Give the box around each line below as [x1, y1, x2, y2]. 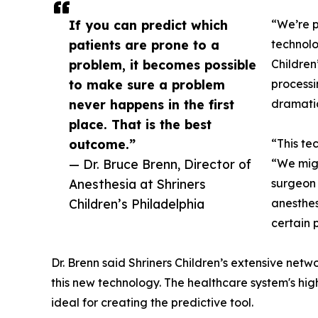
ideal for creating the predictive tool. [51, 295, 253, 309]
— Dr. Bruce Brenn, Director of [69, 155, 251, 172]
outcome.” [69, 136, 136, 152]
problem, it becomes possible [69, 56, 256, 72]
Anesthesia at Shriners [69, 175, 206, 192]
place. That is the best [69, 116, 212, 132]
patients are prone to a [69, 36, 219, 53]
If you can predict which [69, 16, 228, 33]
